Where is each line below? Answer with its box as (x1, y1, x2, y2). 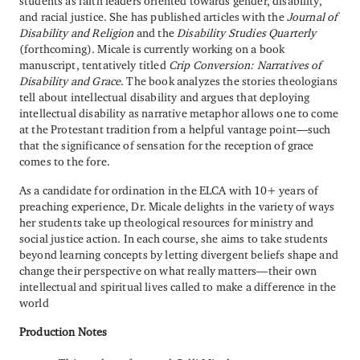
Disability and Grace (19, 74, 121, 88)
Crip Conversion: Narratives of (168, 58, 322, 72)
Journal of (286, 10, 338, 24)
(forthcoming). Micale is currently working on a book (19, 42, 285, 56)
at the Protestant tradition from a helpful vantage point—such (19, 122, 331, 137)
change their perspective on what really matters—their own (19, 264, 317, 278)
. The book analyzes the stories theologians (121, 74, 337, 88)
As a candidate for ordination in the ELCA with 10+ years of (19, 183, 319, 198)
